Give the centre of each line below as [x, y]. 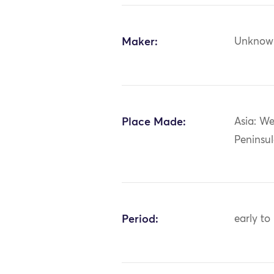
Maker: [140, 42]
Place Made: [154, 122]
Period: [140, 219]
